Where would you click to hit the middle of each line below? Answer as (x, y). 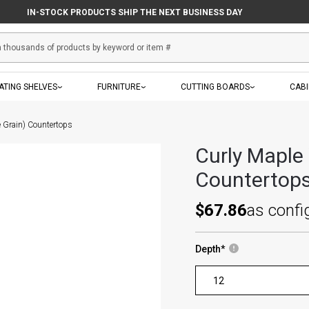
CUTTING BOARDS (216, 87)
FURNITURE (119, 87)
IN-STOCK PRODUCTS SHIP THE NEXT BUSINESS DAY (134, 12)
